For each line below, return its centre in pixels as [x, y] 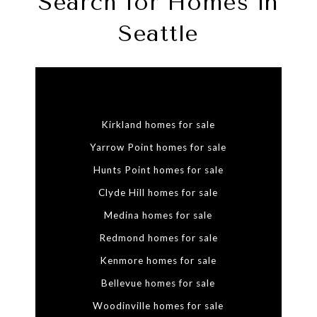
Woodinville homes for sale [158, 306]
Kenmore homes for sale [158, 261]
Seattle [158, 34]
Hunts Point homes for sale [158, 170]
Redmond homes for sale [158, 238]
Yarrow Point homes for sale [158, 148]
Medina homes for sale [158, 215]
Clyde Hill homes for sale [158, 193]
